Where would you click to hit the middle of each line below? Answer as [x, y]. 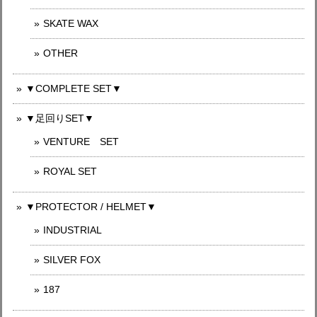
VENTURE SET [81, 142]
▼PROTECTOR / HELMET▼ [91, 207]
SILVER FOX [72, 260]
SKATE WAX [71, 23]
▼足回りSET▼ [60, 118]
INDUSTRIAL [73, 230]
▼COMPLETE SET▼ [74, 88]
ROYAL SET [70, 171]
